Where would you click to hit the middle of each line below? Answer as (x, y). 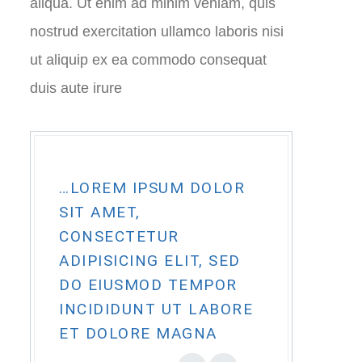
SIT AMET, (100, 212)
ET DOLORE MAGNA (138, 333)
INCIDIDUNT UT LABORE (156, 309)
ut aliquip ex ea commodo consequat (148, 60)
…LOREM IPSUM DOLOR (152, 188)
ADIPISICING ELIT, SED (150, 261)
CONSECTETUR (119, 236)
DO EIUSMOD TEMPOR (148, 285)
